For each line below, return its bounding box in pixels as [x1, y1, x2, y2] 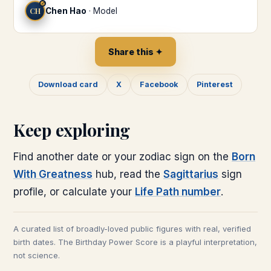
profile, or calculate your [13, 186, 135, 198]
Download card [38, 80, 98, 89]
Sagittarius [163, 168, 218, 180]
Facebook [140, 80, 178, 89]
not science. [13, 250, 60, 260]
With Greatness [13, 168, 93, 180]
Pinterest [197, 80, 233, 89]
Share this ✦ [108, 47, 163, 57]
